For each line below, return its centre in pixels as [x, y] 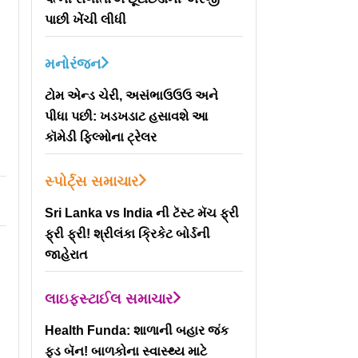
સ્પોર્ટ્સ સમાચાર [92, 181]
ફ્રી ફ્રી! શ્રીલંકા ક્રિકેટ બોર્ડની [128, 233]
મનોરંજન [73, 64]
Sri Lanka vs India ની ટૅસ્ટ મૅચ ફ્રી [142, 213]
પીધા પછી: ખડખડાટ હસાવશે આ [127, 116]
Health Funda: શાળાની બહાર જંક [137, 330]
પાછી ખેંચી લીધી [86, 19]
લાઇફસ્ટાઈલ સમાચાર [109, 298]
